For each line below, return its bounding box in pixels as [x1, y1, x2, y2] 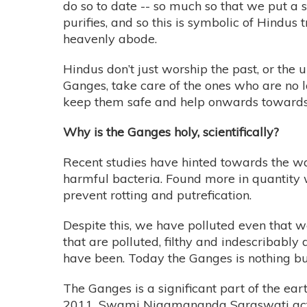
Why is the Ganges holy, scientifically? [63, 124, 279, 140]
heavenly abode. [63, 31, 157, 47]
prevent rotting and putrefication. [63, 187, 251, 204]
